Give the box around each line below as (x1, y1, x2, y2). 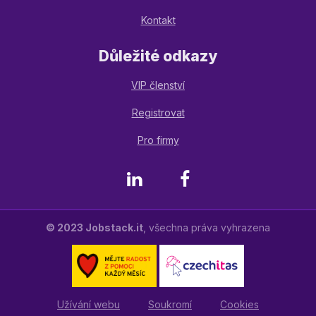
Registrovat (131, 106, 185, 119)
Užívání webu (57, 298, 120, 310)
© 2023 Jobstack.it (46, 221, 143, 233)
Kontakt (140, 13, 176, 26)
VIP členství (131, 78, 185, 91)
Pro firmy (137, 133, 179, 146)
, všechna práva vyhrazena (143, 221, 270, 233)
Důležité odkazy (99, 47, 217, 65)
